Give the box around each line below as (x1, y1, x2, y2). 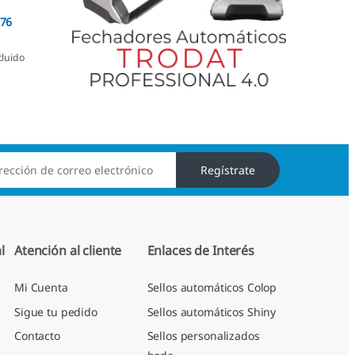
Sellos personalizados (147, 328, 260, 344)
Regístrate (200, 162, 256, 177)
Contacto (14, 328, 60, 344)
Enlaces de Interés (147, 241, 254, 259)
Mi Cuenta (14, 280, 68, 296)
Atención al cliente (14, 241, 122, 259)
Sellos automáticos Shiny (147, 303, 277, 319)
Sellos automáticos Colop (147, 280, 277, 296)
